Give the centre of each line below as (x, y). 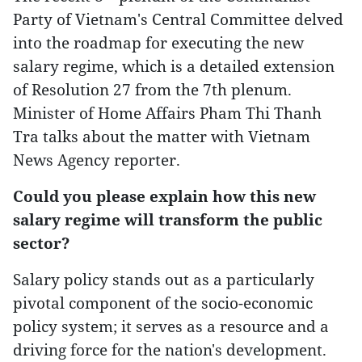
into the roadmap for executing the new (158, 42)
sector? (41, 243)
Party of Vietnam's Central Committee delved (178, 19)
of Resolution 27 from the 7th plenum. (152, 89)
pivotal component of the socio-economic (163, 303)
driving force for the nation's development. (170, 349)
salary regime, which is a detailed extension (174, 66)
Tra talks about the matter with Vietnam (162, 136)
